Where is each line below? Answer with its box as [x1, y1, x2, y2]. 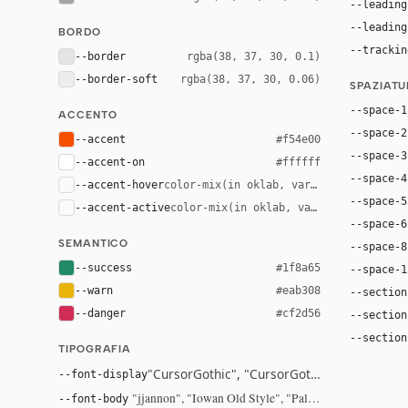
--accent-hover [75, 178, 164, 191]
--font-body [58, 392, 128, 405]
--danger [75, 306, 126, 320]
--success [75, 260, 132, 274]
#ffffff [276, 155, 321, 168]
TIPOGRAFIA [58, 342, 132, 355]
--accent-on [75, 155, 145, 168]
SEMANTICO [58, 237, 129, 250]
